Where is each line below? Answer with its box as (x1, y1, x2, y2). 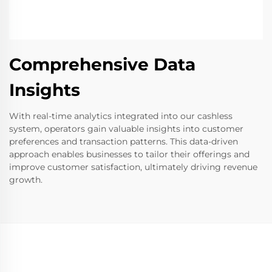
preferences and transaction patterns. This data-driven (9, 135, 238, 147)
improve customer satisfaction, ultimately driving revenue (9, 161, 257, 172)
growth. (9, 174, 42, 185)
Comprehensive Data (9, 53, 195, 75)
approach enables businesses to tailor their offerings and (9, 148, 250, 160)
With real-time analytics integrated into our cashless (9, 110, 233, 121)
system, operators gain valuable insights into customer (9, 123, 243, 134)
